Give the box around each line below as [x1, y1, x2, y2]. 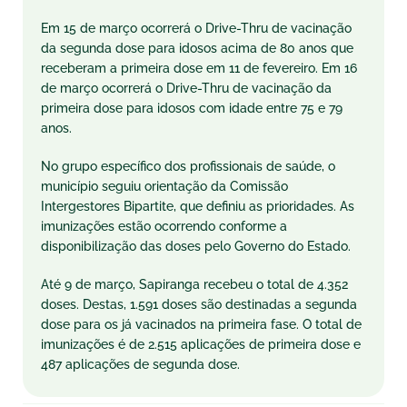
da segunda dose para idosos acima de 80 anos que [41, 41, 353, 55]
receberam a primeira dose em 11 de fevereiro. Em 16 [41, 61, 357, 75]
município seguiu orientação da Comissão [41, 179, 288, 194]
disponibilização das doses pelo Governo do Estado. [41, 239, 351, 253]
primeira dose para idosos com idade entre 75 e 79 [41, 101, 342, 115]
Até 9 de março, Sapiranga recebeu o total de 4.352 [41, 277, 348, 292]
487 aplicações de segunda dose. [41, 357, 240, 372]
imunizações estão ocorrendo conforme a [41, 219, 287, 233]
